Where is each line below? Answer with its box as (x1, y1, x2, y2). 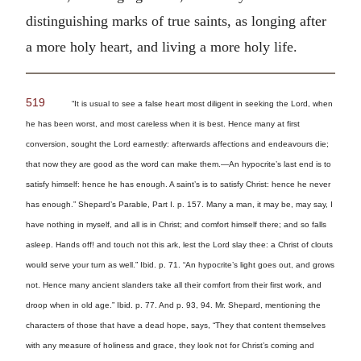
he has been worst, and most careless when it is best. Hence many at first (26, 119, 300, 129)
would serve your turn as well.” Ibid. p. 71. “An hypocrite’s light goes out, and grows (26, 260, 334, 270)
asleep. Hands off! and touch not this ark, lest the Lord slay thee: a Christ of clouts (26, 240, 333, 250)
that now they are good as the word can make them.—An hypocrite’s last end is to (26, 160, 331, 169)
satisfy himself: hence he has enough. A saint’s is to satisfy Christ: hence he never (26, 180, 330, 189)
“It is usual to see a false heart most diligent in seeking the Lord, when (64, 99, 333, 109)
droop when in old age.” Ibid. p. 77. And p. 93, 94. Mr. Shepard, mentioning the (26, 301, 321, 310)
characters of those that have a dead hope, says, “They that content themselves (26, 321, 326, 330)
